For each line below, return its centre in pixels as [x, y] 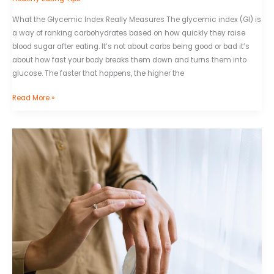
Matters [25, 202]
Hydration [29, 135]
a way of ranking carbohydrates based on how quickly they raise [129, 33]
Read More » [33, 98]
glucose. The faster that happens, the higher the [98, 74]
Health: [24, 162]
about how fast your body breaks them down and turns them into [129, 60]
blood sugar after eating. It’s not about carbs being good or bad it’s [131, 47]
